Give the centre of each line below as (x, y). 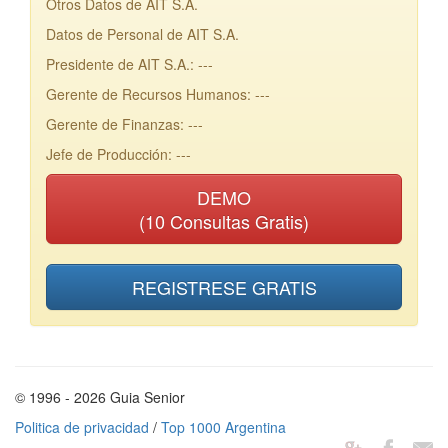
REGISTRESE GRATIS (224, 287)
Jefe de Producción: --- (118, 154)
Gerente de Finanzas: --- (124, 124)
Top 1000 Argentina (223, 427)
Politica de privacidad (82, 427)
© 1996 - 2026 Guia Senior (100, 397)
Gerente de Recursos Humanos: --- (158, 94)
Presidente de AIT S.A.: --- (129, 64)
